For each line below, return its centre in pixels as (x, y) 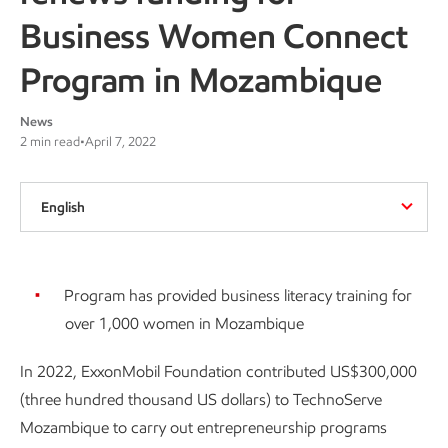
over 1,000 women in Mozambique (184, 323)
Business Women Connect (214, 36)
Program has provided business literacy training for (238, 295)
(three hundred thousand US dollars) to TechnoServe (201, 399)
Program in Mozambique (201, 80)
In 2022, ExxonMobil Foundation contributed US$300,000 (218, 371)
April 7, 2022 (120, 141)
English (63, 207)
